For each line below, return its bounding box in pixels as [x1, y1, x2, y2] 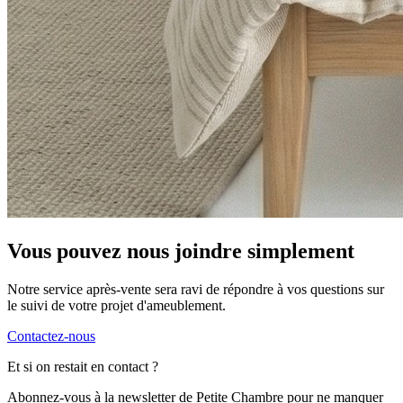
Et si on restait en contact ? [7, 359, 158, 375]
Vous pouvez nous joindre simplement [7, 239, 354, 264]
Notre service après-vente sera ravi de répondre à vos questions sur [7, 282, 384, 298]
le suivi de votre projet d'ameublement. [7, 298, 226, 314]
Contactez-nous [7, 328, 95, 345]
